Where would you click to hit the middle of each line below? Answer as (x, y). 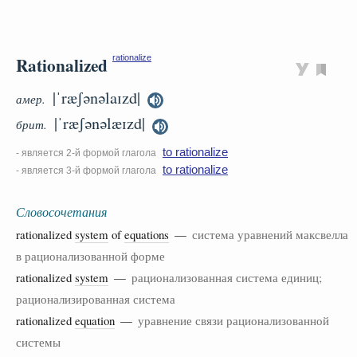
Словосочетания (61, 211)
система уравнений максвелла (270, 234)
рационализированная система (96, 299)
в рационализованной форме (90, 256)
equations (147, 234)
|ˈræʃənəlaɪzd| (96, 98)
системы (38, 342)
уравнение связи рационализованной (233, 320)
